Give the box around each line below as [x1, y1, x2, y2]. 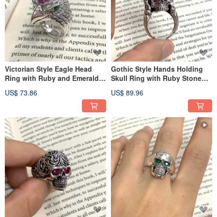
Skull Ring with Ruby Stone [111, 73, 201, 83]
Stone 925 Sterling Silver [5, 82, 86, 93]
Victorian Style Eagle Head [5, 64, 92, 74]
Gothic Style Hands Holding [111, 64, 203, 74]
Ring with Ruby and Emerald [5, 73, 99, 83]
